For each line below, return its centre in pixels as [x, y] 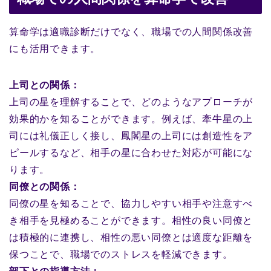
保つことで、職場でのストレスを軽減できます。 [121, 255]
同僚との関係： [45, 187]
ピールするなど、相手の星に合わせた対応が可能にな [131, 153]
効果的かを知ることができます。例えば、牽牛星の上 [131, 119]
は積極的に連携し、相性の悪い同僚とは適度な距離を [131, 238]
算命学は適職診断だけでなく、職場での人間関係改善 [131, 32]
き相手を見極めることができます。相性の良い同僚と [131, 221]
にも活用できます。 [55, 49]
